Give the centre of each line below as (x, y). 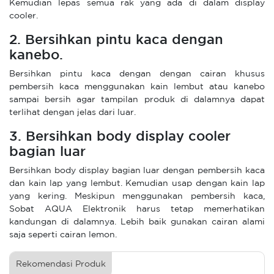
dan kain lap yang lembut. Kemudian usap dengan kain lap (137, 183)
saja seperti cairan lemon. (63, 235)
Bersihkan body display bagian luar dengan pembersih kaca (137, 171)
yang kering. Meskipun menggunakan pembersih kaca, (137, 196)
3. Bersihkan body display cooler (120, 137)
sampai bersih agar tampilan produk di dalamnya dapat (137, 100)
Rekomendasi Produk (61, 264)
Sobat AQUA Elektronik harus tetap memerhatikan (137, 209)
